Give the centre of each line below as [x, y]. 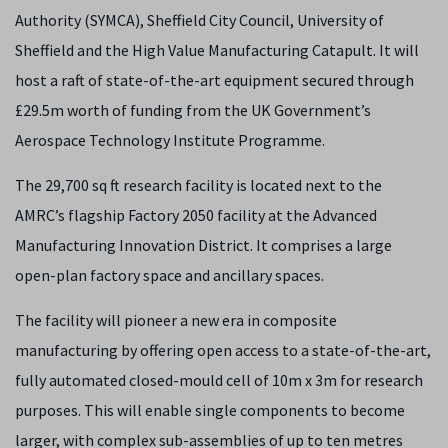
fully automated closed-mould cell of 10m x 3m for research [219, 380]
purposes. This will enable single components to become [210, 410]
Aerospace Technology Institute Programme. [170, 140]
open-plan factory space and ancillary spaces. [169, 275]
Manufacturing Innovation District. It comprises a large [203, 245]
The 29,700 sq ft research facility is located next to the [198, 185]
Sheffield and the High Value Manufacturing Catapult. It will [217, 50]
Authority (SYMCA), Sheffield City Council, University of [199, 20]
